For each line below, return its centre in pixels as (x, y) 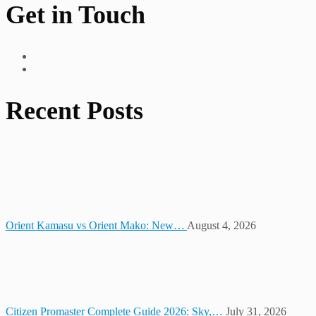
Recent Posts (74, 110)
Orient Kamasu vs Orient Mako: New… (96, 225)
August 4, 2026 (221, 225)
